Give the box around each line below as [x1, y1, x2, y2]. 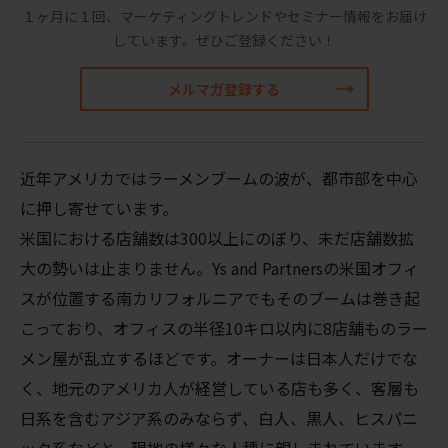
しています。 [112, 29, 196, 50]
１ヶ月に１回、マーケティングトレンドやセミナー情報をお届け [21, 5, 427, 26]
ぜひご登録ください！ [195, 29, 336, 50]
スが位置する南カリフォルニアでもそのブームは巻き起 [20, 285, 420, 310]
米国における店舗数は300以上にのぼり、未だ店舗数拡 [20, 225, 414, 250]
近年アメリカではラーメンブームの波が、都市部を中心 [20, 165, 418, 190]
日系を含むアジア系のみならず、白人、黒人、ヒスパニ [20, 405, 418, 430]
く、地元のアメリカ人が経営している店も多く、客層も [20, 375, 419, 400]
